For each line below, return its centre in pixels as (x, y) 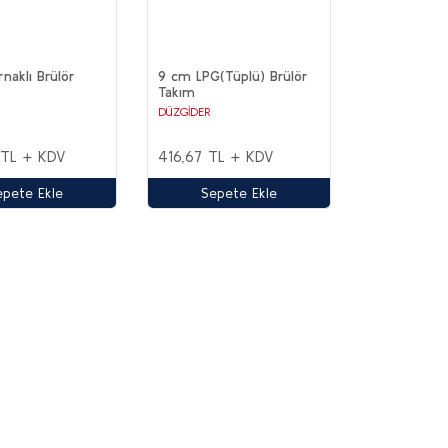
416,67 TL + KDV (216, 156)
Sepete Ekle (239, 192)
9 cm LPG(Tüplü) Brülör (233, 76)
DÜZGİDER (185, 112)
